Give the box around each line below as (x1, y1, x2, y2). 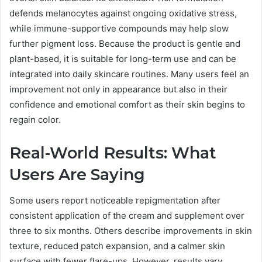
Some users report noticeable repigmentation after (9, 195, 220, 206)
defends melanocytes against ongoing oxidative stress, (9, 7, 237, 19)
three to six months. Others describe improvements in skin (9, 225, 252, 237)
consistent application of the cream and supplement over (9, 210, 244, 222)
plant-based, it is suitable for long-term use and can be (9, 53, 236, 64)
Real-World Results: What (9, 143, 216, 163)
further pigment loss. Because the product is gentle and (9, 37, 240, 49)
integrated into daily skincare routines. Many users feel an (9, 68, 249, 80)
